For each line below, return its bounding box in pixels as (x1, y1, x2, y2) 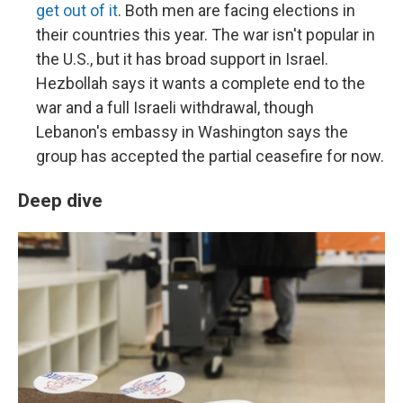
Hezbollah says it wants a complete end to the (36, 74, 365, 94)
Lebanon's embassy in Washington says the (36, 122, 348, 142)
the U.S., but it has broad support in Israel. (36, 49, 328, 69)
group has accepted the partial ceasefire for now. (36, 147, 384, 166)
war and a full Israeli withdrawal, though (36, 98, 314, 118)
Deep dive (18, 189, 103, 212)
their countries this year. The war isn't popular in (36, 25, 375, 45)
